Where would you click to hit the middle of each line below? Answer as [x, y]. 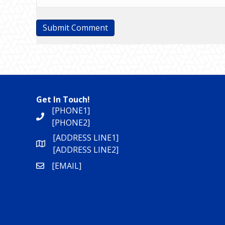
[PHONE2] [71, 122]
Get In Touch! [63, 99]
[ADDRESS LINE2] [86, 149]
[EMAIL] [67, 165]
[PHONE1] [71, 110]
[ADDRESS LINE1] [86, 137]
